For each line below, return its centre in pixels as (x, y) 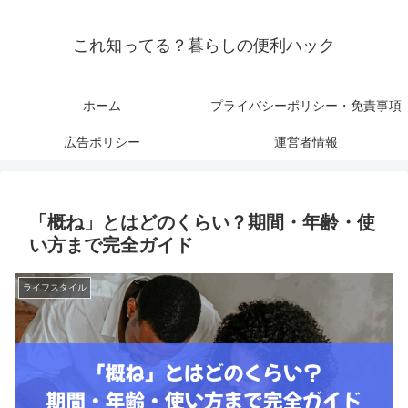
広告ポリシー (102, 143)
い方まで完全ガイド (111, 245)
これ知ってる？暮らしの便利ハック (204, 46)
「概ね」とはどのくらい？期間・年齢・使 (202, 223)
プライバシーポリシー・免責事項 (306, 106)
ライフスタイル (55, 288)
